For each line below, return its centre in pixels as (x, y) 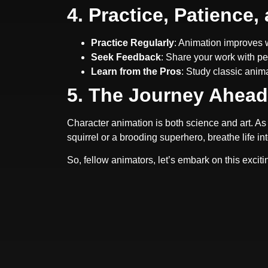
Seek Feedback (126, 57)
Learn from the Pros (136, 71)
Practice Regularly (133, 42)
